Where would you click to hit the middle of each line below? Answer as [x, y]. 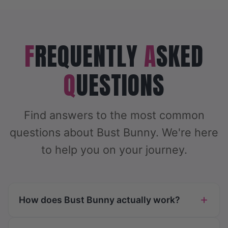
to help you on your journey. [114, 150]
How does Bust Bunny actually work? [99, 200]
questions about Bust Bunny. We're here [114, 133]
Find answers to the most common [114, 115]
